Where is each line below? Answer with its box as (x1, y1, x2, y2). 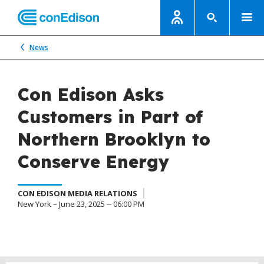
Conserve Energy (18, 151, 170, 172)
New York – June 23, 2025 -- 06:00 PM (18, 199, 144, 209)
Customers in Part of (18, 106, 203, 127)
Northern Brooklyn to (18, 128, 210, 150)
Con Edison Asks (18, 84, 164, 105)
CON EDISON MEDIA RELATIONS (18, 188, 137, 199)
